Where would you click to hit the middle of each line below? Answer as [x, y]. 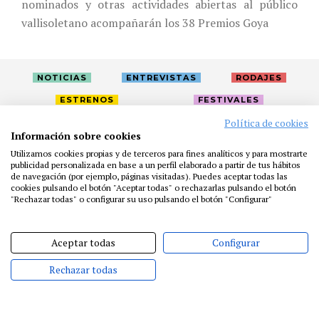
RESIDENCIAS [197, 166]
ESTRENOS [87, 99]
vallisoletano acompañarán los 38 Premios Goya [145, 22]
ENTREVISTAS [161, 77]
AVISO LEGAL [85, 208]
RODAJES [258, 77]
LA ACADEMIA [68, 144]
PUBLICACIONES [160, 187]
